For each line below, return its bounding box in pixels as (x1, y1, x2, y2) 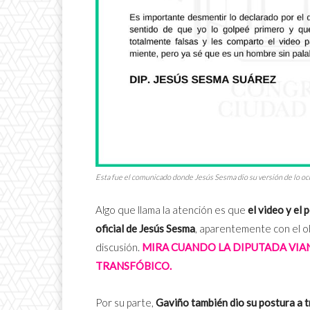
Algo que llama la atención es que (95, 203, 248, 216)
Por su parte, (95, 295, 154, 309)
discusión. (95, 240, 142, 253)
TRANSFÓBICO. (95, 259, 172, 272)
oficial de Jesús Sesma (95, 221, 195, 235)
